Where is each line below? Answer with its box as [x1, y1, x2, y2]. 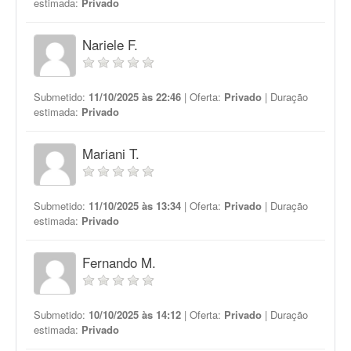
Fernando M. [82, 252, 156, 272]
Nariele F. [82, 34, 138, 54]
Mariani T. [82, 143, 139, 163]
